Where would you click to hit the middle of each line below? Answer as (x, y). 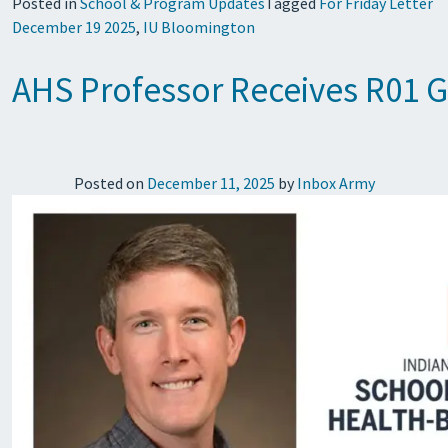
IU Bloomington (199, 27)
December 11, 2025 (210, 183)
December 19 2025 (74, 27)
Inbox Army (335, 183)
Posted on (110, 183)
